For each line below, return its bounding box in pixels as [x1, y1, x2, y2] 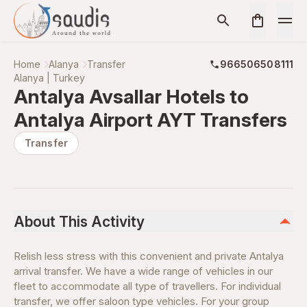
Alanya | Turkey [14, 72, 85, 84]
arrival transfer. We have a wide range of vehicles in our [14, 265, 273, 278]
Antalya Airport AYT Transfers [14, 108, 287, 132]
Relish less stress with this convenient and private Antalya [14, 249, 284, 262]
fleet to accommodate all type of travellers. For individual [14, 280, 281, 293]
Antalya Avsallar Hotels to [14, 85, 249, 108]
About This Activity [14, 212, 145, 230]
